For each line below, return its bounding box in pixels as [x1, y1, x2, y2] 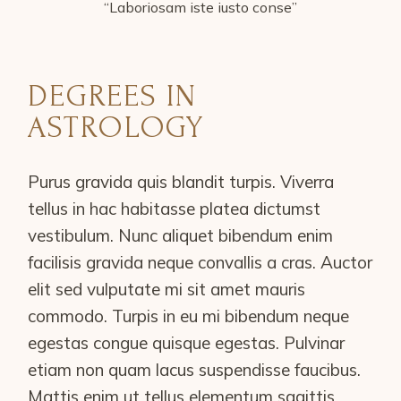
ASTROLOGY [28, 110, 205, 146]
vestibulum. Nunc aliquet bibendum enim [28, 225, 334, 247]
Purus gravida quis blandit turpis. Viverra [28, 171, 335, 193]
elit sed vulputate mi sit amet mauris [28, 278, 306, 301]
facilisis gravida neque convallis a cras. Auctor [28, 252, 373, 274]
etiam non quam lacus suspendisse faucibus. [28, 359, 362, 381]
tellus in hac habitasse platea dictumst [28, 198, 321, 220]
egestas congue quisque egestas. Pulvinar [28, 332, 346, 354]
